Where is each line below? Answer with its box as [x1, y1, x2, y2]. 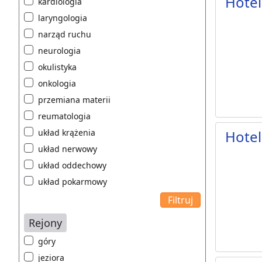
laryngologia [38, 12, 87, 24]
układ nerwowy [38, 143, 97, 155]
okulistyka [38, 61, 77, 73]
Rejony [29, 216, 62, 230]
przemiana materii [38, 94, 111, 106]
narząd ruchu [38, 29, 91, 40]
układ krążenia [38, 127, 95, 139]
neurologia [38, 45, 81, 57]
